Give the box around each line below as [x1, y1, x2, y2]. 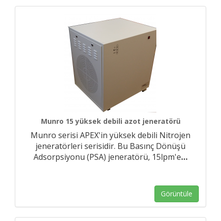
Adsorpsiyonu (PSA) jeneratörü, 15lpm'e [34, 151, 181, 162]
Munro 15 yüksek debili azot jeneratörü [40, 116, 181, 126]
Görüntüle [161, 189, 192, 198]
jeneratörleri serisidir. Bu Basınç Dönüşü [36, 141, 185, 151]
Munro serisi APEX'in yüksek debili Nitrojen [31, 130, 190, 141]
